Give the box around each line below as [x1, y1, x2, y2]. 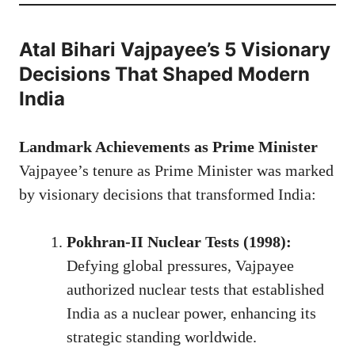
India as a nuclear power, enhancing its [67, 303, 316, 322]
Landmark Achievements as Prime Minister [19, 137, 318, 155]
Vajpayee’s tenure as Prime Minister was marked [19, 161, 334, 179]
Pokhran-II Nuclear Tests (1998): [67, 232, 292, 250]
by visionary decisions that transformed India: [19, 185, 316, 203]
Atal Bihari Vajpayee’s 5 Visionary [19, 37, 330, 61]
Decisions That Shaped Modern [19, 62, 310, 86]
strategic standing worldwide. [67, 327, 257, 345]
